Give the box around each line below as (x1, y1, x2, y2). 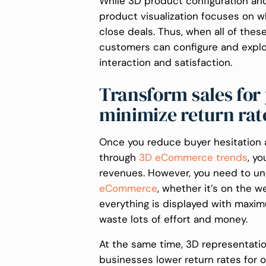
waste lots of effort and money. (99, 212, 251, 226)
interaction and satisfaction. (99, 56, 235, 69)
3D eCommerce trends (139, 150, 248, 164)
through (99, 150, 139, 164)
